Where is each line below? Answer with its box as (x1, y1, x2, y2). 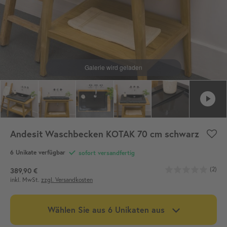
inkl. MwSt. (10, 175, 41, 183)
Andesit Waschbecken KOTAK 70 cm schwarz (10, 128, 199, 140)
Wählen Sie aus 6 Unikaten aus (47, 204, 165, 215)
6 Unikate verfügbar (10, 148, 65, 157)
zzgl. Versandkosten (41, 175, 93, 183)
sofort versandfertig (77, 148, 135, 157)
